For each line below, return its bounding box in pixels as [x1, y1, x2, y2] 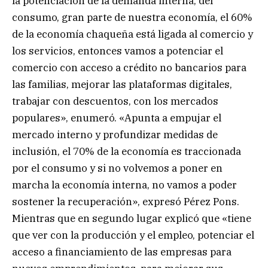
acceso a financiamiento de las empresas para [12, 245, 232, 258]
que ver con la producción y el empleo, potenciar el [12, 228, 254, 242]
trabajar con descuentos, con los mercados [12, 94, 218, 108]
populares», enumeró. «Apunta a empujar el [12, 111, 221, 124]
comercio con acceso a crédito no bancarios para [12, 60, 246, 74]
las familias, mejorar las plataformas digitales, [12, 77, 232, 91]
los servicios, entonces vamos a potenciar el [12, 44, 223, 57]
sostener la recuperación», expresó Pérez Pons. [12, 194, 239, 208]
